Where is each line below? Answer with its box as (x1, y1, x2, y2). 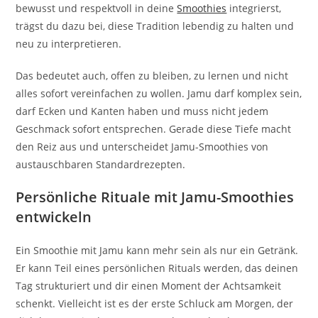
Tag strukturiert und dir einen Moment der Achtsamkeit (16, 278, 282, 292)
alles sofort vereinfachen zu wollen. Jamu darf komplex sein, (16, 86, 302, 100)
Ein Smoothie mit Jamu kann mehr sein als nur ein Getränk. (16, 243, 299, 257)
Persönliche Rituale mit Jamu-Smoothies (16, 187, 295, 207)
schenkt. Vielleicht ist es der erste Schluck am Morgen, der (16, 296, 294, 310)
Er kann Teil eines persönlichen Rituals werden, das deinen (16, 261, 299, 275)
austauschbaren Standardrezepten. (16, 157, 186, 171)
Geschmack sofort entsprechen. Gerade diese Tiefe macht (16, 121, 292, 136)
